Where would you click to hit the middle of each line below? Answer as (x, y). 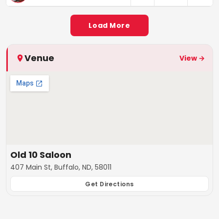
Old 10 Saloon (41, 155)
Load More (109, 26)
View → (192, 58)
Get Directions (109, 184)
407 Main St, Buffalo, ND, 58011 (61, 167)
